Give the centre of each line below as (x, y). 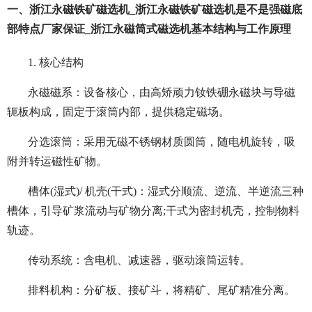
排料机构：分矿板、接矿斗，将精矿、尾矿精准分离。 (162, 290)
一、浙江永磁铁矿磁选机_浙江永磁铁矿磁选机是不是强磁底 (155, 10)
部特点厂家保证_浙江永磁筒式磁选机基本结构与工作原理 (149, 29)
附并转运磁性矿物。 (57, 162)
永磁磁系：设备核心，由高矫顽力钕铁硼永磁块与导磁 (162, 93)
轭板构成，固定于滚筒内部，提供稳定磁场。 (118, 112)
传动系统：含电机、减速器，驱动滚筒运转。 (139, 260)
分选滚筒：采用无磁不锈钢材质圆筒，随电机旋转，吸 (162, 142)
